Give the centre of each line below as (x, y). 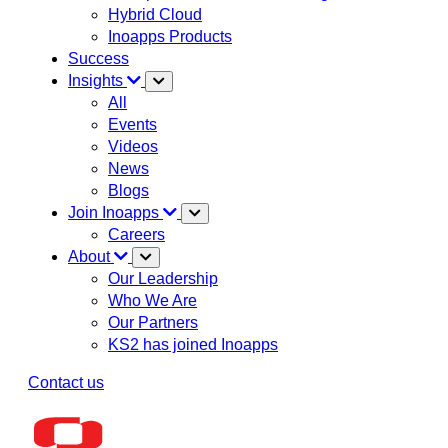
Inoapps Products (170, 36)
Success (98, 58)
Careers (136, 234)
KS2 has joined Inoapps (193, 344)
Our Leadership (163, 278)
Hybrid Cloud (155, 14)
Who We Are (152, 300)
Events (132, 124)
